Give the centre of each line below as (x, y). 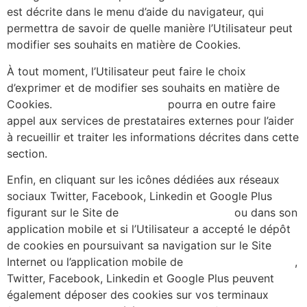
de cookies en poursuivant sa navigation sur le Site (139, 246)
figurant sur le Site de (64, 213)
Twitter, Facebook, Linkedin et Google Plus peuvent (140, 279)
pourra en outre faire (220, 104)
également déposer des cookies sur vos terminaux (138, 295)
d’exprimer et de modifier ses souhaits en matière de (143, 87)
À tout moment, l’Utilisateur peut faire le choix (126, 71)
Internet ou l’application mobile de (97, 262)
